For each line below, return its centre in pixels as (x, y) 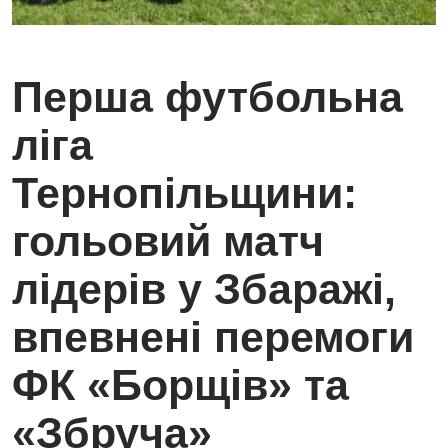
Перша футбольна (207, 97)
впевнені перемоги (213, 337)
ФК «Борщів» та (180, 385)
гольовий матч (168, 241)
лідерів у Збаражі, (204, 289)
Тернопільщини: (184, 193)
